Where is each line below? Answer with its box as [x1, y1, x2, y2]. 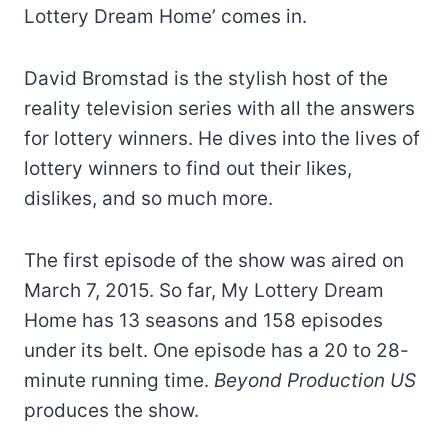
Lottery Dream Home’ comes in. [24, 4, 307, 28]
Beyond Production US [214, 368, 416, 392]
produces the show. [24, 398, 199, 422]
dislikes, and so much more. [24, 186, 273, 210]
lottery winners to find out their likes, [24, 156, 352, 180]
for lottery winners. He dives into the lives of [24, 126, 420, 150]
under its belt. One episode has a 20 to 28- [24, 338, 409, 362]
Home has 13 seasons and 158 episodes [24, 308, 383, 332]
